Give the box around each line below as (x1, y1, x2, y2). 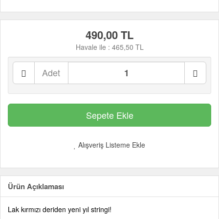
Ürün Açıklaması (8, 181, 64, 192)
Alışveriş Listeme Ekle (76, 140, 145, 150)
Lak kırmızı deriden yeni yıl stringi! (8, 204, 111, 214)
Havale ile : (75, 42, 112, 52)
